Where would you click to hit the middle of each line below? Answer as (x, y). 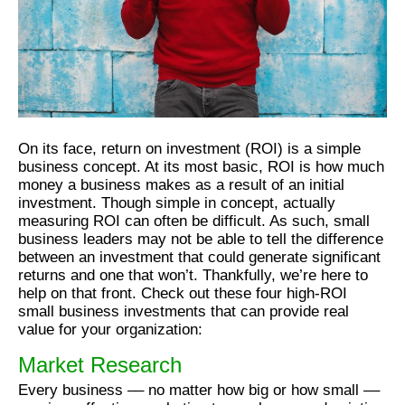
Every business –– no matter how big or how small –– (199, 390)
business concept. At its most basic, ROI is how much (201, 166)
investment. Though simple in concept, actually (177, 202)
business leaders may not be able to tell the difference (201, 239)
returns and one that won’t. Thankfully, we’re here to (193, 275)
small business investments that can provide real (184, 311)
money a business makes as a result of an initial (181, 184)
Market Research (100, 364)
